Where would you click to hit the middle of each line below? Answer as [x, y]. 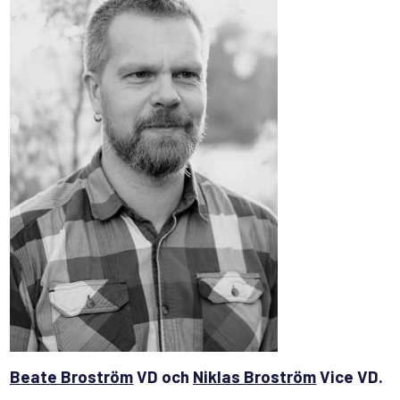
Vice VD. [352, 376]
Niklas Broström [255, 376]
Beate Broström [72, 376]
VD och [163, 376]
